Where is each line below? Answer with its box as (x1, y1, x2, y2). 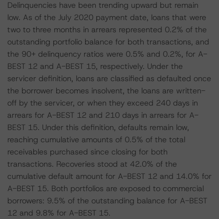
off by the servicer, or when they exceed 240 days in (7, 98, 198, 108)
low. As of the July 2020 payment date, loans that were (7, 12, 206, 22)
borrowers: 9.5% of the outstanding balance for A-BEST (7, 196, 207, 206)
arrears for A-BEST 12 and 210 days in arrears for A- (7, 110, 198, 120)
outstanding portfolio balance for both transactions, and (7, 37, 209, 47)
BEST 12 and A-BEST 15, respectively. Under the (7, 61, 183, 71)
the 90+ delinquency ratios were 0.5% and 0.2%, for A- (7, 49, 207, 59)
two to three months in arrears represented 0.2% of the (7, 24, 207, 35)
